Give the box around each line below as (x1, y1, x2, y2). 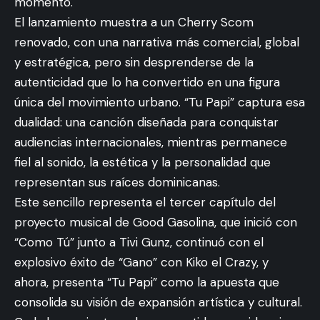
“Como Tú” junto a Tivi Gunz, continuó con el (14, 234, 264, 250)
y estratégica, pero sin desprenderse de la (14, 54, 254, 70)
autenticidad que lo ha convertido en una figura (14, 74, 280, 90)
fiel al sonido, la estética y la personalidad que (14, 154, 271, 170)
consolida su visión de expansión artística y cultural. (14, 294, 302, 310)
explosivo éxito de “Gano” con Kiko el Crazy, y (14, 254, 269, 270)
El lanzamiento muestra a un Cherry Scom (14, 14, 254, 30)
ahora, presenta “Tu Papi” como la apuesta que (14, 274, 279, 290)
